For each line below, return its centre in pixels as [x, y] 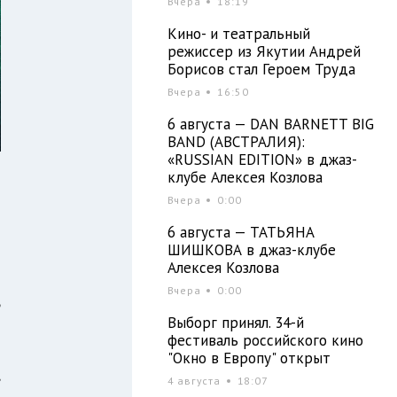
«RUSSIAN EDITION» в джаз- [262, 159]
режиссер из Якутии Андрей [264, 51]
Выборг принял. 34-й [235, 322]
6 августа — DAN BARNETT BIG [270, 124]
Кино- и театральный [238, 33]
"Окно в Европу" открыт [249, 358]
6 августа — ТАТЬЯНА [241, 232]
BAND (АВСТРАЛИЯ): [236, 141]
